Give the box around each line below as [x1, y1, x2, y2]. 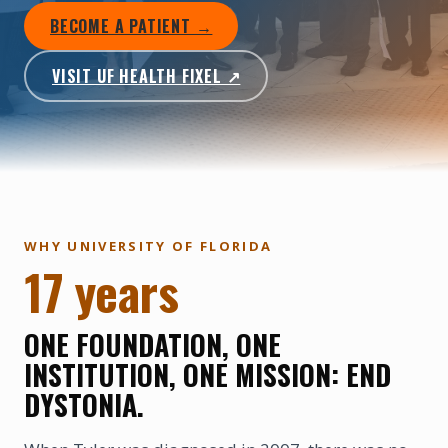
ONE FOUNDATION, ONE [24, 324, 281, 365]
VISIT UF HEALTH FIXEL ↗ [52, 64, 241, 88]
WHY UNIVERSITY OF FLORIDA [24, 237, 273, 255]
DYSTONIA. [24, 384, 144, 425]
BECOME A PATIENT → [50, 14, 213, 38]
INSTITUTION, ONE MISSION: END [24, 354, 391, 395]
